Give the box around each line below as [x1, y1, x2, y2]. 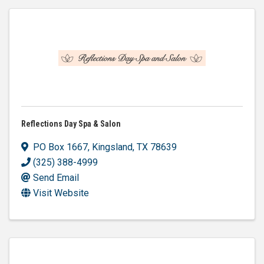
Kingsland [92, 141, 133, 153]
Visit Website [33, 187, 89, 199]
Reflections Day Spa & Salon [21, 118, 121, 128]
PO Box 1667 [33, 141, 88, 153]
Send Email [33, 171, 79, 183]
